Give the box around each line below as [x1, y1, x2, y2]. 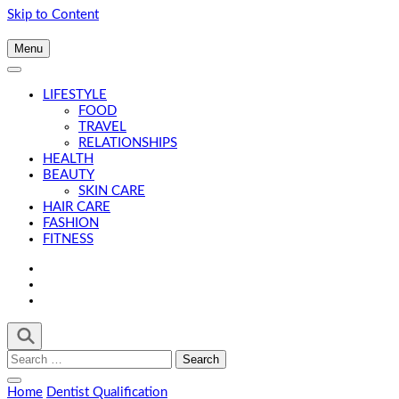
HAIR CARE [43, 200, 110, 214]
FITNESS [43, 232, 94, 246]
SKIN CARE [78, 184, 145, 198]
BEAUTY [43, 168, 94, 182]
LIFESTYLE [43, 88, 107, 102]
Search [6, 349, 45, 363]
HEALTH [43, 152, 94, 166]
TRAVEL [78, 120, 126, 134]
